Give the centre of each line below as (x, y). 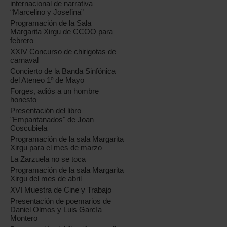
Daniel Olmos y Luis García (56, 210)
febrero (22, 40)
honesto (24, 100)
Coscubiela (29, 128)
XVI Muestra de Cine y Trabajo (61, 190)
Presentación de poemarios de (61, 201)
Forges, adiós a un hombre (55, 91)
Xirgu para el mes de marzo (56, 148)
